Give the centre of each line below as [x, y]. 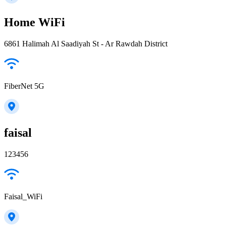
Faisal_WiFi [23, 196]
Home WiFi [35, 22]
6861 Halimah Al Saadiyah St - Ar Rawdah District [86, 44]
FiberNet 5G [24, 86]
